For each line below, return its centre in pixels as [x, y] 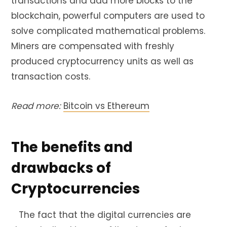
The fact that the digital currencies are [101, 215]
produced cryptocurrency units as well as [102, 61]
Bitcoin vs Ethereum [106, 106]
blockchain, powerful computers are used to [108, 15]
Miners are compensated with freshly [93, 46]
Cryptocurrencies [75, 189]
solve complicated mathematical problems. [108, 31]
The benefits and [72, 147]
